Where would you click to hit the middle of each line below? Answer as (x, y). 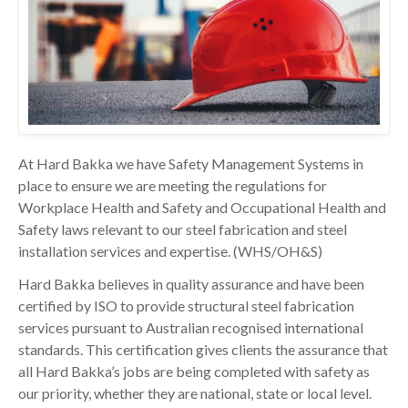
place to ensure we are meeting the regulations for (173, 185)
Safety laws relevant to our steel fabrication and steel (183, 229)
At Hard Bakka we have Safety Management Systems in (191, 163)
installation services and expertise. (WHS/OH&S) (170, 251)
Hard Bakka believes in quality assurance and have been (191, 284)
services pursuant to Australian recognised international (191, 327)
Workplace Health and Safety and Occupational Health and (202, 207)
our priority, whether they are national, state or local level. (195, 393)
